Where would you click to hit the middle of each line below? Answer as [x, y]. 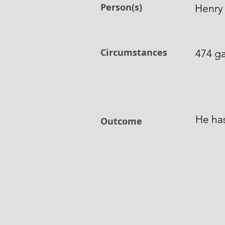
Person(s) [121, 7]
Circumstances [134, 52]
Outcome [121, 121]
